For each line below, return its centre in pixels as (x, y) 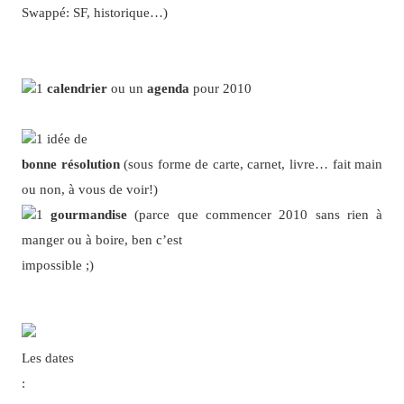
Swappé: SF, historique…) (94, 13)
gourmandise (89, 215)
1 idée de (61, 139)
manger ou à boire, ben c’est (101, 240)
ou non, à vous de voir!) (89, 189)
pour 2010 (220, 88)
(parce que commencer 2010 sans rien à (255, 215)
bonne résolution (70, 164)
